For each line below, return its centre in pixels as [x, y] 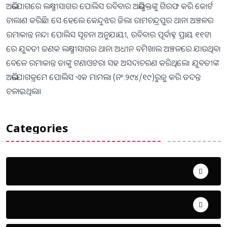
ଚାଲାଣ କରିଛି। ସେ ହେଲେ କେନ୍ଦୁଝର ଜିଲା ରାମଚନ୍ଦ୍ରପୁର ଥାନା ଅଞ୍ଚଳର [110, 20]
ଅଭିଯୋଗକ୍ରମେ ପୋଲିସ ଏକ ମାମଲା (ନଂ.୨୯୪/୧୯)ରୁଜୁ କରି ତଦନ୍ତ [103, 77]
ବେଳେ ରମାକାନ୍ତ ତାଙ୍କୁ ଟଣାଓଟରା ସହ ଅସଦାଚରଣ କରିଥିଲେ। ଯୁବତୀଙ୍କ [112, 63]
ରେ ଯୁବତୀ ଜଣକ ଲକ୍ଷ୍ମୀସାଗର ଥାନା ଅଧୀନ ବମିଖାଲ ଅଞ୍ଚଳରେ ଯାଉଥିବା [113, 48]
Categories [37, 128]
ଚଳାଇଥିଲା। [24, 91]
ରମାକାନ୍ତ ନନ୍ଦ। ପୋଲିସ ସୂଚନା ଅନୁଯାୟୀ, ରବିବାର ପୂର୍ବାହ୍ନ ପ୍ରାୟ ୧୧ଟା [109, 34]
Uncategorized [50, 171]
